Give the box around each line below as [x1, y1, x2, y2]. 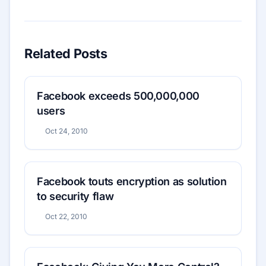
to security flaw [37, 190, 114, 203]
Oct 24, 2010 [45, 126, 88, 136]
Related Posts [24, 46, 107, 62]
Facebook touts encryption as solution [37, 175, 227, 188]
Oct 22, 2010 [45, 212, 87, 221]
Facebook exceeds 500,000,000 [37, 90, 199, 103]
